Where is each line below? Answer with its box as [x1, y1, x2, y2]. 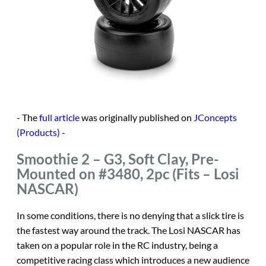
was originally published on [80, 111, 194, 123]
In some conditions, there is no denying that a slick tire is [17, 209, 244, 221]
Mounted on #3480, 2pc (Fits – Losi [17, 164, 239, 182]
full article [39, 111, 80, 123]
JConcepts [194, 111, 237, 123]
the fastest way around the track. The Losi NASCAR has [17, 224, 240, 236]
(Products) [17, 126, 60, 138]
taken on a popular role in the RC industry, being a [17, 239, 218, 251]
